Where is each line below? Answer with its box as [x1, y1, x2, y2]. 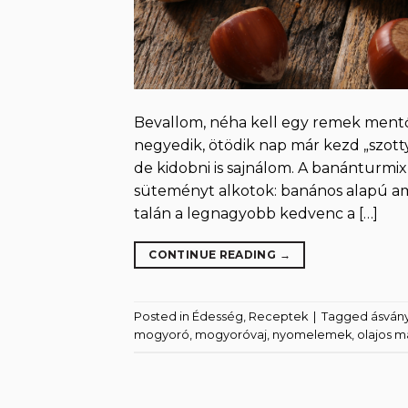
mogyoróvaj [195, 328, 267, 342]
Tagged [321, 310, 371, 323]
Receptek [249, 310, 308, 323]
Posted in [134, 310, 192, 323]
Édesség [192, 310, 243, 323]
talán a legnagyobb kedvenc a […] [134, 204, 378, 222]
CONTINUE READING [148, 247, 280, 261]
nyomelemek [272, 328, 352, 342]
